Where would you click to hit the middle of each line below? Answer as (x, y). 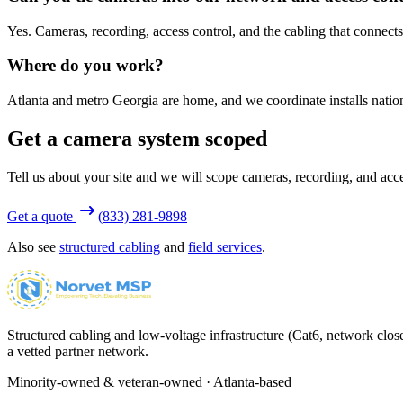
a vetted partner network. (78, 351)
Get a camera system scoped (137, 138)
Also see (31, 246)
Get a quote (42, 216)
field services (225, 246)
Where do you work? (85, 66)
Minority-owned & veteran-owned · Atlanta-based (149, 381)
